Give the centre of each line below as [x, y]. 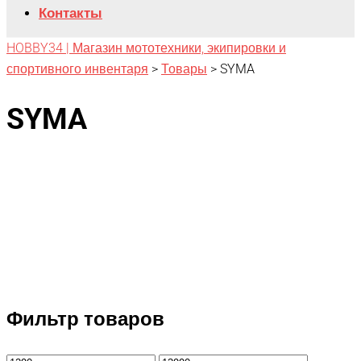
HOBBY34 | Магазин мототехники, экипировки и [146, 48]
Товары [184, 68]
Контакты [71, 12]
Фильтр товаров [85, 319]
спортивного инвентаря [77, 68]
